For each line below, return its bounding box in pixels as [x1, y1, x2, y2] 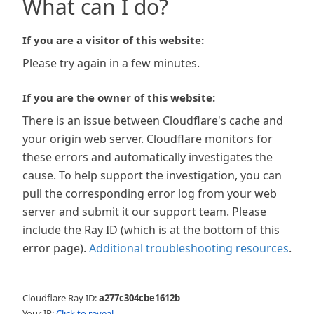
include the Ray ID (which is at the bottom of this [22, 222, 280, 238]
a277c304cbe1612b [99, 292, 180, 304]
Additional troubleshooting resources [89, 240, 289, 256]
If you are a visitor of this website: [22, 33, 204, 47]
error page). [22, 240, 86, 256]
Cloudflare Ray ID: [22, 292, 99, 304]
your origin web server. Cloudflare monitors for [22, 131, 273, 146]
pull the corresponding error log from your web [22, 186, 277, 201]
